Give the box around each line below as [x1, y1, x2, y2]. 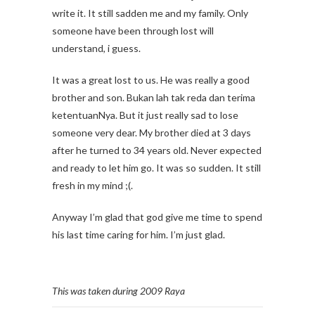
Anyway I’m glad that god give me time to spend [52, 211, 262, 223]
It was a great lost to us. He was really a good [52, 74, 250, 86]
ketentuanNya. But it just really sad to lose [52, 109, 238, 121]
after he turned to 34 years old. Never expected [52, 144, 262, 156]
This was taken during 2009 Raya [52, 285, 185, 297]
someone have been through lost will [52, 25, 214, 37]
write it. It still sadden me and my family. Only [52, 7, 248, 19]
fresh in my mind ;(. [52, 179, 133, 191]
